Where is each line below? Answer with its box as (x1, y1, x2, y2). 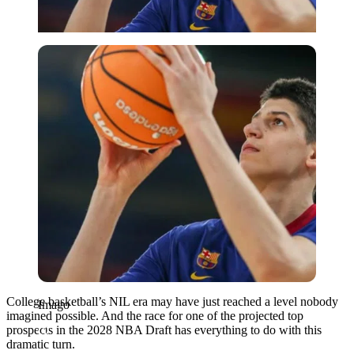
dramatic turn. (6, 337, 75, 351)
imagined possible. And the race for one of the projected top (6, 308, 303, 322)
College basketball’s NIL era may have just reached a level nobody (6, 294, 338, 308)
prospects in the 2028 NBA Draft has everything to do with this (6, 322, 322, 337)
